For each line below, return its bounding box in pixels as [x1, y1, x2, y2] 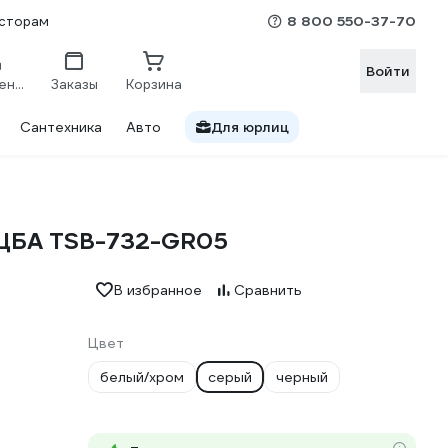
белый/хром [100, 368, 184, 386]
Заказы [50, 75, 98, 93]
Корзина [126, 75, 182, 93]
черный [276, 368, 328, 386]
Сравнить [234, 281, 302, 299]
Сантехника [20, 118, 102, 136]
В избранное [114, 281, 202, 299]
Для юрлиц [211, 118, 289, 136]
